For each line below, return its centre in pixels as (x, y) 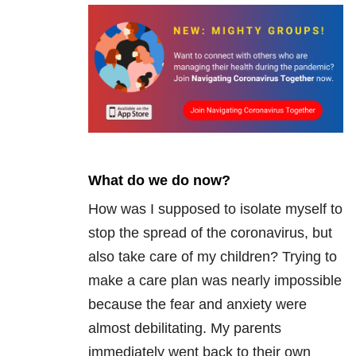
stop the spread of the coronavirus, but (210, 232)
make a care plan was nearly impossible (215, 280)
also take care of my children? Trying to (213, 256)
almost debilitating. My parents (185, 328)
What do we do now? (159, 180)
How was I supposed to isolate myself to (215, 209)
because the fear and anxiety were (197, 304)
